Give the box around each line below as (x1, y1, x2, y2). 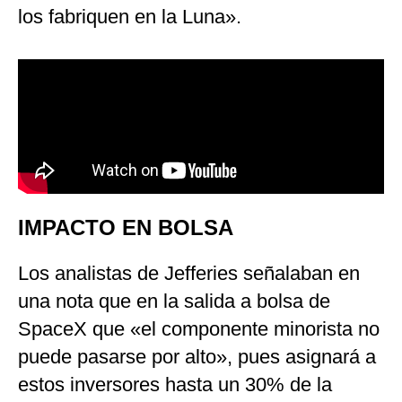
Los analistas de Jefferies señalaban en (18, 262, 360, 285)
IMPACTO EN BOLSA (18, 215, 233, 240)
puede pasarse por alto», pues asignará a (18, 345, 376, 369)
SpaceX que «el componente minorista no (18, 318, 380, 341)
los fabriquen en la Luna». (18, 5, 241, 29)
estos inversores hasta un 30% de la (18, 373, 332, 397)
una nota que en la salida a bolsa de (18, 290, 330, 313)
